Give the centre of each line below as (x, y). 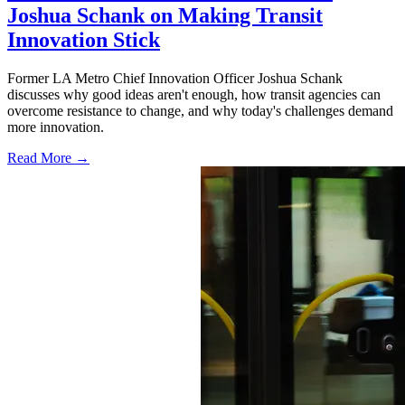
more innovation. (56, 127)
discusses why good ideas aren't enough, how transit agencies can (194, 95)
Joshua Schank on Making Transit (165, 16)
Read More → (48, 158)
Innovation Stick (84, 40)
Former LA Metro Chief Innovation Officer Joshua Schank (175, 79)
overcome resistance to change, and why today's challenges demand (200, 111)
